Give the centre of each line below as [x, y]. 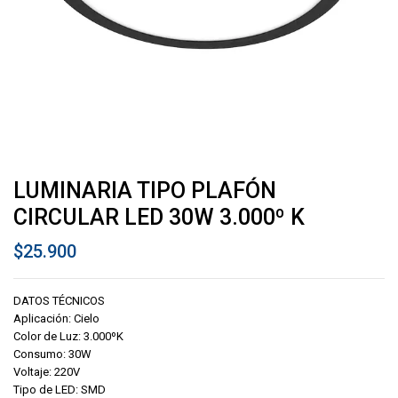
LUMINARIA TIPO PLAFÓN [145, 191]
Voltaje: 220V [47, 372]
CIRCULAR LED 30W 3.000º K [159, 217]
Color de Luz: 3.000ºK [68, 336]
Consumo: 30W [52, 354]
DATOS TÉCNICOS [59, 301]
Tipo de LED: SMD [60, 390]
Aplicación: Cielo [56, 318]
